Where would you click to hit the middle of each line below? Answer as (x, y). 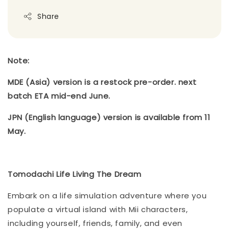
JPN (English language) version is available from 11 (109, 117)
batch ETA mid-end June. (60, 96)
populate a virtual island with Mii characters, (98, 209)
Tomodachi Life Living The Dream (75, 174)
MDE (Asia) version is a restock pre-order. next (102, 82)
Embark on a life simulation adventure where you (107, 195)
